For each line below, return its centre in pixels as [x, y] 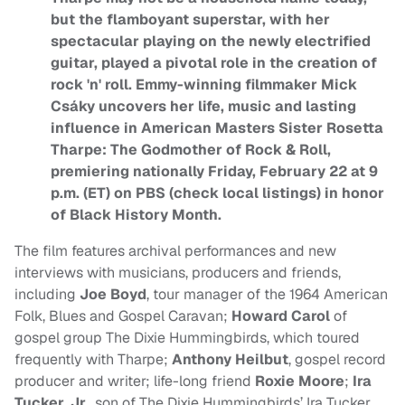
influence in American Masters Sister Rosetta [217, 128]
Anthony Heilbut [230, 360]
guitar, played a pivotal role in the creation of [214, 63]
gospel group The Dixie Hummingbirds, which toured [187, 338]
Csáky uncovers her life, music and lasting [203, 107]
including [47, 295]
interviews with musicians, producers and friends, [178, 273]
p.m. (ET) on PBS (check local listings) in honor [217, 193]
